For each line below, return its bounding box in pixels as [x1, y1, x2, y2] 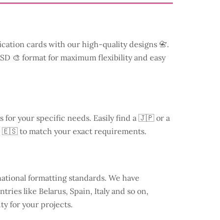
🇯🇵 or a [138, 112, 170, 123]
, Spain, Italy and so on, [66, 186, 148, 196]
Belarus [39, 186, 66, 196]
